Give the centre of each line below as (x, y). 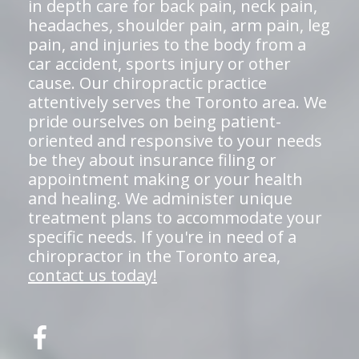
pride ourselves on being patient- (155, 121)
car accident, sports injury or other (159, 64)
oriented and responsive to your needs (175, 141)
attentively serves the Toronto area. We (177, 102)
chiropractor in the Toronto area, (154, 256)
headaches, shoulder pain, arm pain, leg (179, 25)
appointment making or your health (165, 179)
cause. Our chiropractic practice (147, 83)
